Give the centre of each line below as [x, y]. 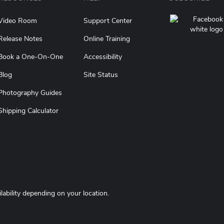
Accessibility [103, 57]
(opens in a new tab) [149, 73]
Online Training [107, 39]
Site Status [101, 75]
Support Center [108, 21]
